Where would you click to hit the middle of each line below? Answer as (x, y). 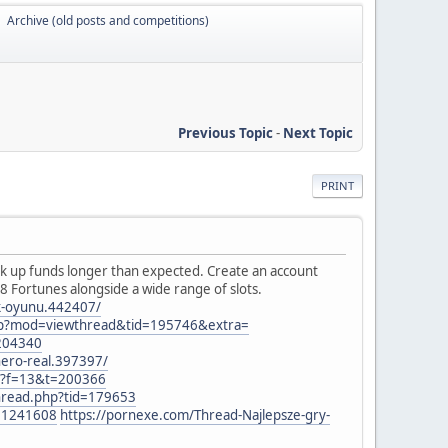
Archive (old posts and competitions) (108, 20)
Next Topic (318, 132)
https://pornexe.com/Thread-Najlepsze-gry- (195, 414)
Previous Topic (225, 132)
